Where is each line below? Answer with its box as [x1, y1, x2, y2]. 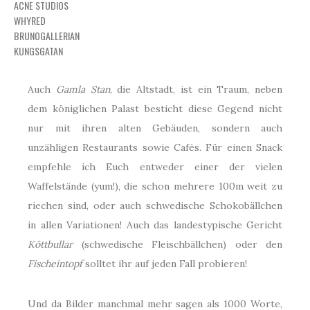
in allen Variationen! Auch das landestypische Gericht [28, 218, 282, 231]
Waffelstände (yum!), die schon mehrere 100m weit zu [28, 179, 282, 192]
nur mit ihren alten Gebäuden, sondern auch [28, 121, 282, 134]
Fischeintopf [28, 257, 82, 270]
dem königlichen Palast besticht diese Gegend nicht [28, 102, 282, 115]
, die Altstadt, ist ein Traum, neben [109, 82, 282, 95]
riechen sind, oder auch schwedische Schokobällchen [28, 199, 282, 212]
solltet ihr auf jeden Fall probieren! [82, 257, 247, 270]
